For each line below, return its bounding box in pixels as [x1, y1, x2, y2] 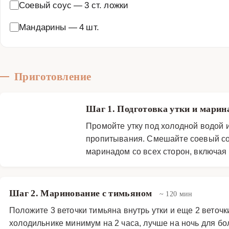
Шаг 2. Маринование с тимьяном [9, 188, 154, 198]
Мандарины [19, 21, 66, 32]
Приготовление [14, 70, 91, 83]
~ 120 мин [159, 189, 193, 198]
